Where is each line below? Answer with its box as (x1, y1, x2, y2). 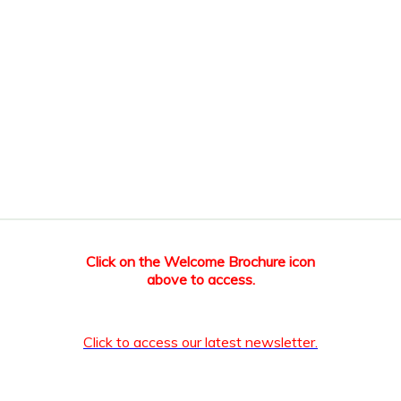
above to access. (146, 270, 255, 288)
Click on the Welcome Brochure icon (86, 252, 315, 270)
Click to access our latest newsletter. (83, 333, 318, 351)
